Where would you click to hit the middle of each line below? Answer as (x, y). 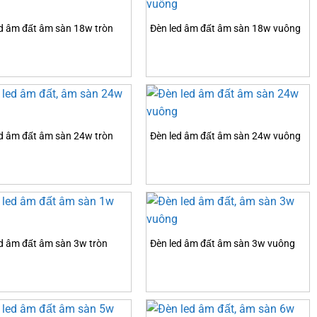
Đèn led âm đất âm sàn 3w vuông (223, 244)
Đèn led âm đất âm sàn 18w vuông (225, 29)
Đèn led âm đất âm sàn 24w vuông (225, 137)
